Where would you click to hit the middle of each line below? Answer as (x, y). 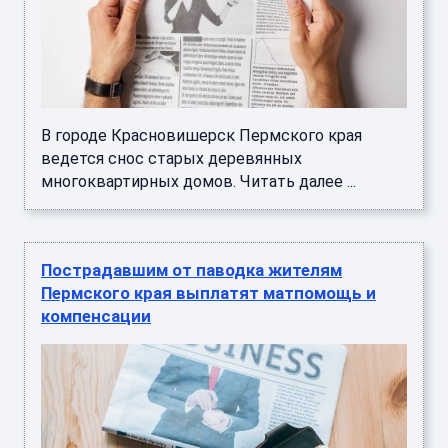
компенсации (96, 316)
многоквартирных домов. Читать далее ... (198, 182)
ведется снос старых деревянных (171, 159)
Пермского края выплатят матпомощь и (208, 293)
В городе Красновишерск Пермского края (201, 136)
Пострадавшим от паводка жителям (191, 270)
